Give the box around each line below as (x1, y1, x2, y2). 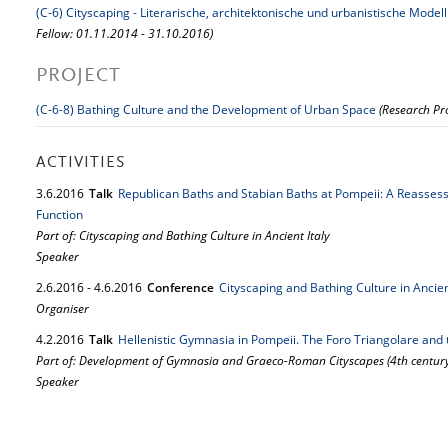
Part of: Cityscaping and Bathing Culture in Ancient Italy (36, 227, 330, 244)
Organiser (36, 300, 89, 317)
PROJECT (36, 66, 121, 86)
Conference (147, 279, 214, 296)
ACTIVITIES (36, 155, 126, 171)
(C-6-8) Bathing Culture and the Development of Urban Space (36, 101, 376, 118)
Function (36, 206, 83, 223)
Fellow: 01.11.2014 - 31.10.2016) (36, 25, 213, 42)
